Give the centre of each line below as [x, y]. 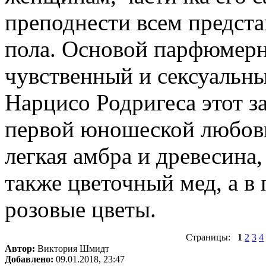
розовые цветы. [80, 209]
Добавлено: [29, 259]
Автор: [20, 248]
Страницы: [212, 237]
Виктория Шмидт [72, 248]
